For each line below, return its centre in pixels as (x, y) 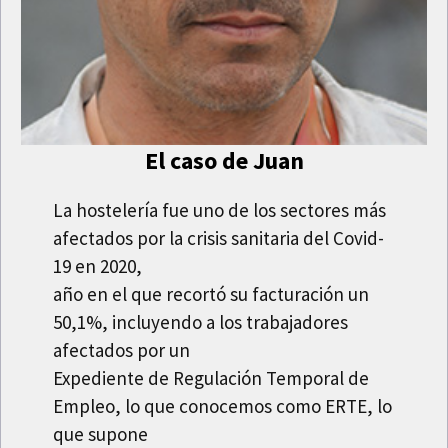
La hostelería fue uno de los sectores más (220, 210)
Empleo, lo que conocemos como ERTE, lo (223, 406)
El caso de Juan (224, 161)
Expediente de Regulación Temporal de (211, 378)
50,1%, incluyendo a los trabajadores (201, 322)
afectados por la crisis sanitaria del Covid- (219, 238)
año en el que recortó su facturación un (211, 294)
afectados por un (122, 350)
